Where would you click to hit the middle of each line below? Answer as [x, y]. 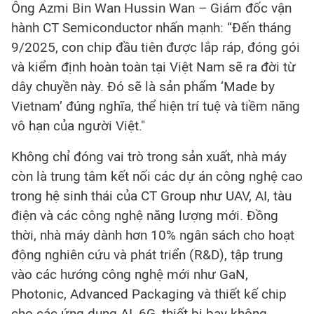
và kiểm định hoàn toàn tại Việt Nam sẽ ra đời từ [153, 67]
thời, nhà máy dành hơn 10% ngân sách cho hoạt [153, 235]
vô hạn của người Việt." [78, 125]
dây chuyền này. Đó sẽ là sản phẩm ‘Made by [143, 86]
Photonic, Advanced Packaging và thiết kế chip [149, 294]
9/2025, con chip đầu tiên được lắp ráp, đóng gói [156, 47]
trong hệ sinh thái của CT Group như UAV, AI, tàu [151, 196]
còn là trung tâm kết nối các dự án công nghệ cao [157, 176]
